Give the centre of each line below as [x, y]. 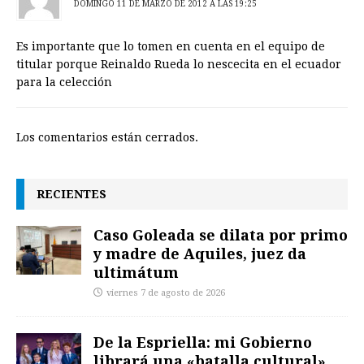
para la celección [64, 82]
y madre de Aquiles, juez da [200, 253]
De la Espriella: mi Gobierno [203, 342]
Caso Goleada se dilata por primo [221, 234]
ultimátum [136, 272]
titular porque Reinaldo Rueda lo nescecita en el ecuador [179, 64]
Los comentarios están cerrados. [107, 137]
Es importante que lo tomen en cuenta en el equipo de [171, 46]
